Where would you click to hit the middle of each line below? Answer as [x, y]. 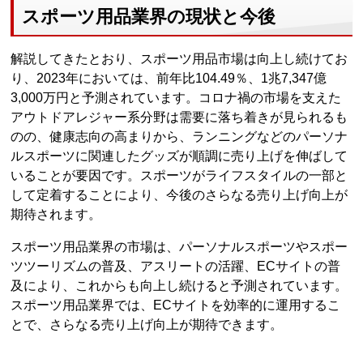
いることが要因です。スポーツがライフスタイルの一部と [179, 175]
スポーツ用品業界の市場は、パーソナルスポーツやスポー [179, 246]
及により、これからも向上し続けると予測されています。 [179, 285]
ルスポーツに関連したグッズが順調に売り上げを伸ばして [179, 156]
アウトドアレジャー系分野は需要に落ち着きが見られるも [179, 117]
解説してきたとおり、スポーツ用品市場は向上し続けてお [179, 58]
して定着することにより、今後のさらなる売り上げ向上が [179, 194]
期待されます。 [56, 214]
